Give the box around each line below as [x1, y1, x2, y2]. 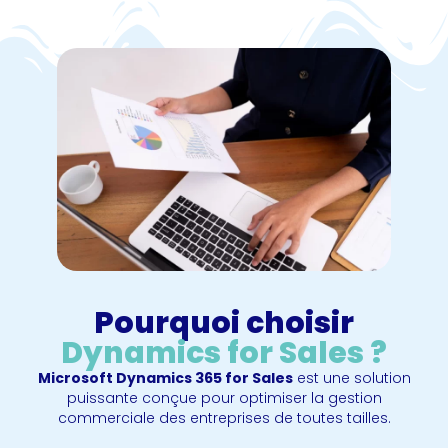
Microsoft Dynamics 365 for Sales [37, 367, 293, 388]
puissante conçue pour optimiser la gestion [66, 387, 382, 408]
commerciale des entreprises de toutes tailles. [57, 407, 391, 428]
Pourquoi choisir [94, 301, 354, 344]
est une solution [292, 367, 411, 388]
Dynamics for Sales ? [61, 331, 387, 374]
